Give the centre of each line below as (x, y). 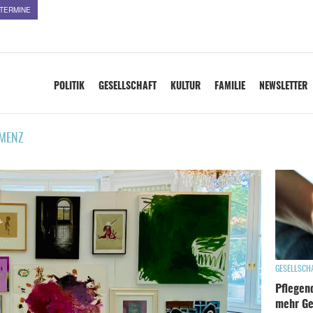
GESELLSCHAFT (128, 87)
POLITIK (69, 87)
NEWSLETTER (283, 87)
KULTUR (185, 87)
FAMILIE (230, 87)
